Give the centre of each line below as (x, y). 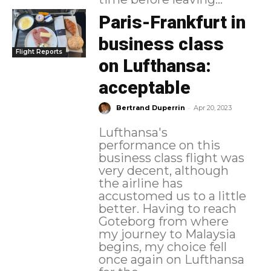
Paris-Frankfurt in (172, 22)
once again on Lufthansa (171, 260)
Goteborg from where (163, 222)
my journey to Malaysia (167, 234)
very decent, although (163, 171)
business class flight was (171, 158)
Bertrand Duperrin (150, 108)
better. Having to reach (120, 209)
